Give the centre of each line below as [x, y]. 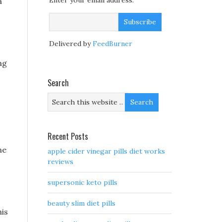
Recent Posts [68, 137]
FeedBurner [112, 44]
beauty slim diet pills [82, 203]
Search [58, 83]
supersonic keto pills [83, 183]
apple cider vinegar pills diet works [106, 151]
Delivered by [71, 44]
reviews [60, 162]
